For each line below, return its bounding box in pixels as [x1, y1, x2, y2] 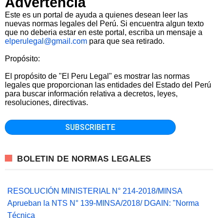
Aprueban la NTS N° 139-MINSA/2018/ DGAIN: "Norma [7, 199, 199, 208]
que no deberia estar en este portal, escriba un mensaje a [5, 28, 202, 36]
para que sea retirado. [87, 36, 164, 45]
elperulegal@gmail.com [5, 36, 87, 45]
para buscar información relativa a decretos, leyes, [5, 89, 178, 98]
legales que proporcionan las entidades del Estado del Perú [5, 80, 211, 89]
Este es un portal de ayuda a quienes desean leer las [5, 10, 188, 19]
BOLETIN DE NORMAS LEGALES [17, 154, 151, 164]
